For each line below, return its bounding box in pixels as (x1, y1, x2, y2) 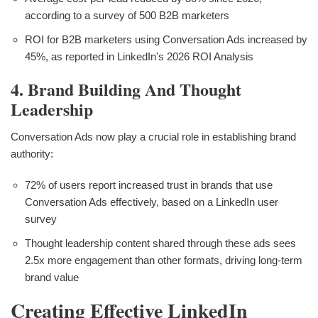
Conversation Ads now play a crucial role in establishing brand (11, 130, 296, 143)
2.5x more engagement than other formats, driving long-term (25, 253, 302, 266)
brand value (25, 270, 79, 283)
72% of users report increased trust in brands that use (25, 178, 273, 191)
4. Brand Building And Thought (11, 76, 241, 102)
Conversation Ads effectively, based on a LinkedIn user (25, 195, 278, 208)
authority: (11, 147, 53, 160)
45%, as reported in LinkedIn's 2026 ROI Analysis (25, 50, 253, 62)
